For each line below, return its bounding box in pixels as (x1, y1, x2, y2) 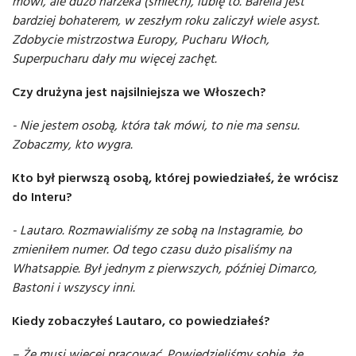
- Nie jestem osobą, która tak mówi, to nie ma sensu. (12, 115, 300, 135)
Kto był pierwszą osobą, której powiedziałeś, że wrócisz (12, 168, 339, 188)
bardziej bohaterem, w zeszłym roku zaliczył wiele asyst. (12, 10, 319, 30)
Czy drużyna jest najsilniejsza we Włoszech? (12, 82, 266, 102)
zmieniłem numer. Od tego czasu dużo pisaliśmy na (12, 239, 292, 259)
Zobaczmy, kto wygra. (12, 134, 133, 154)
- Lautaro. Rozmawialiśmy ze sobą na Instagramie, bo (12, 220, 302, 240)
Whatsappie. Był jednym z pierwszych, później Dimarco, (12, 258, 317, 278)
